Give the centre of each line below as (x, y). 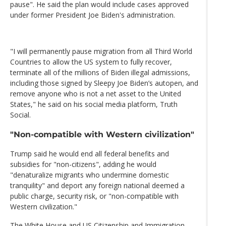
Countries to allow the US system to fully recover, (91, 62)
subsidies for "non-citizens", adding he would (83, 164)
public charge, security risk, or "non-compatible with (94, 196)
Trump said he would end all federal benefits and (90, 154)
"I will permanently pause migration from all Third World (101, 51)
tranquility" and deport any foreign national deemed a (97, 186)
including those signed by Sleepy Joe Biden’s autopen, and (104, 83)
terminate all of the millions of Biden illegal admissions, (100, 72)
